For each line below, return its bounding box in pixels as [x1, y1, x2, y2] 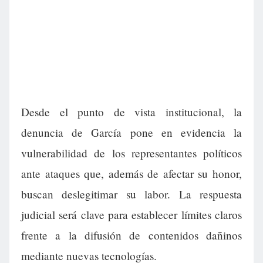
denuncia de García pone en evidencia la [21, 125, 242, 140]
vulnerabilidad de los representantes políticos [21, 146, 242, 161]
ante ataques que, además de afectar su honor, [21, 166, 242, 181]
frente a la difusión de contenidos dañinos [21, 228, 242, 243]
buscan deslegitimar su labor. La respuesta [21, 187, 242, 202]
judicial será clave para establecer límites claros [21, 207, 242, 222]
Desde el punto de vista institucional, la [21, 104, 242, 120]
